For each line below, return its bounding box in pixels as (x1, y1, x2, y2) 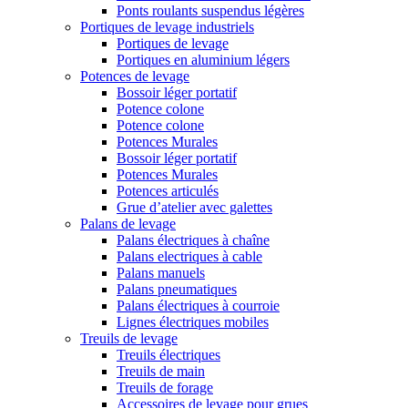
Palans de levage (80, 216, 176, 232)
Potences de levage (80, 68, 189, 85)
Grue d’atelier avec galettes (117, 199, 272, 216)
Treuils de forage (117, 380, 213, 396)
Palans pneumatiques (117, 281, 237, 298)
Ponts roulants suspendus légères (117, 3, 304, 19)
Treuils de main (117, 363, 205, 380)
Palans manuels (117, 265, 205, 281)
